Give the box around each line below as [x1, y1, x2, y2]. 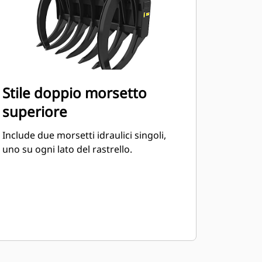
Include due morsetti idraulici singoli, [2, 129, 166, 142]
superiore [2, 102, 67, 121]
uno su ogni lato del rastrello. [2, 143, 132, 156]
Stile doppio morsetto [2, 83, 147, 102]
